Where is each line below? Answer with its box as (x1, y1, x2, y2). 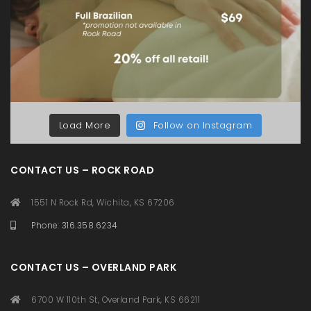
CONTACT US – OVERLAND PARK (10, 260, 176, 275)
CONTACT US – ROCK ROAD (10, 163, 154, 178)
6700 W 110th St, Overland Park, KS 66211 (31, 294, 200, 306)
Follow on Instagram (153, 119, 253, 133)
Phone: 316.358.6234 (31, 220, 117, 232)
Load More (58, 119, 111, 133)
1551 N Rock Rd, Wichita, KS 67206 (31, 197, 175, 209)
